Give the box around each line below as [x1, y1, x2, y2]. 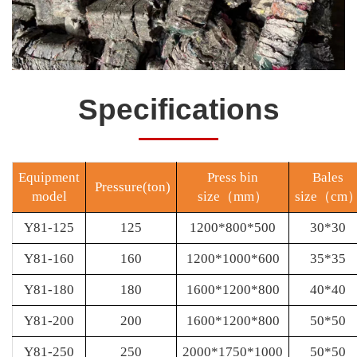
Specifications [77, 92, 280, 126]
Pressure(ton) [92, 178, 171, 194]
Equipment [18, 169, 80, 185]
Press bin [207, 169, 258, 185]
